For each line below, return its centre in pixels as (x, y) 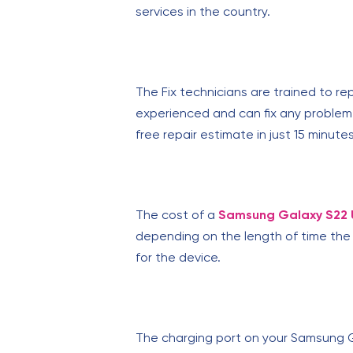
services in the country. (203, 12)
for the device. (178, 258)
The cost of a (177, 215)
